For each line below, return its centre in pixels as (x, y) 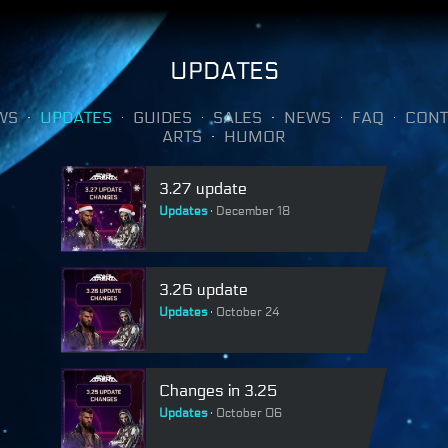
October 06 (249, 413)
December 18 (253, 211)
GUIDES (162, 117)
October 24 (248, 312)
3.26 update (203, 289)
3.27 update (203, 188)
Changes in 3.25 (218, 390)
